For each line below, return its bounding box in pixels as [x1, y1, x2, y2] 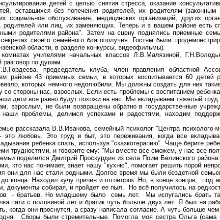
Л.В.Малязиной [134, 51, 180, 58]
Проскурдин [79, 154, 115, 162]
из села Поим [114, 154, 159, 162]
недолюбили [74, 81, 112, 88]
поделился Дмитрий [17, 154, 80, 162]
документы [7, 184, 40, 191]
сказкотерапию [114, 139, 158, 147]
